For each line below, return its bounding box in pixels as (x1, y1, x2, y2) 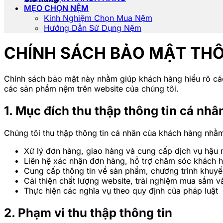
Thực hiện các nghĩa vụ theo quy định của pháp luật (24, 185, 218, 196)
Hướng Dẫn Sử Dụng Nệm (44, 23, 141, 33)
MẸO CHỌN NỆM (24, 3, 89, 13)
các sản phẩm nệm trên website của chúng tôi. (4, 83, 179, 94)
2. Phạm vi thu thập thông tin (4, 205, 172, 220)
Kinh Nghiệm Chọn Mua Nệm (44, 13, 152, 23)
